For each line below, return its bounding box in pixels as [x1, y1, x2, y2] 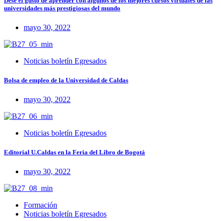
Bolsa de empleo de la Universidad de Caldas [4, 76, 128, 84]
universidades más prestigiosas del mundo [4, 4, 120, 12]
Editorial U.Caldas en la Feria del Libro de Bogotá [4, 148, 145, 156]
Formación [24, 201, 57, 210]
